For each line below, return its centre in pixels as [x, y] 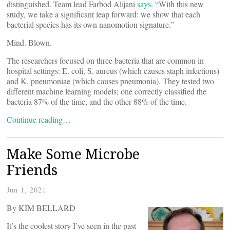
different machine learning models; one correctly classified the [107, 91]
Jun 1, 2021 [26, 190]
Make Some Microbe [73, 154]
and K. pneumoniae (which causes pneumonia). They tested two [110, 81]
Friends [32, 170]
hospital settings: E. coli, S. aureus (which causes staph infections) [113, 71]
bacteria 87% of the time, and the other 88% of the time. [97, 101]
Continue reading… [39, 119]
